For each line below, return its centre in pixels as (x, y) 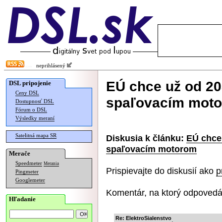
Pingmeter (27, 172)
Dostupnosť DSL (35, 101)
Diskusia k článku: (145, 138)
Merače (20, 153)
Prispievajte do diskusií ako (161, 171)
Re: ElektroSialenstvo (143, 218)
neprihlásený (49, 66)
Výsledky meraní (35, 118)
